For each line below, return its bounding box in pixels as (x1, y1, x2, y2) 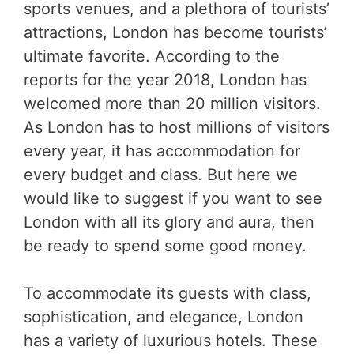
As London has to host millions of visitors (24, 117, 330, 137)
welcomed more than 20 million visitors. (24, 93, 321, 113)
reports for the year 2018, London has (24, 70, 307, 89)
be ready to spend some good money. (24, 235, 307, 255)
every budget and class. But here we (24, 164, 298, 184)
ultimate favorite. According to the (24, 46, 280, 66)
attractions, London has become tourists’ (24, 22, 327, 42)
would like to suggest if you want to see (24, 188, 322, 208)
